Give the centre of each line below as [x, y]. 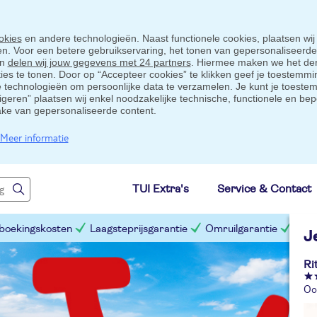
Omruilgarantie [241, 229]
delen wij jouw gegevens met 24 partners [99, 62]
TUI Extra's [161, 189]
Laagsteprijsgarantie [139, 229]
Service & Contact [264, 189]
